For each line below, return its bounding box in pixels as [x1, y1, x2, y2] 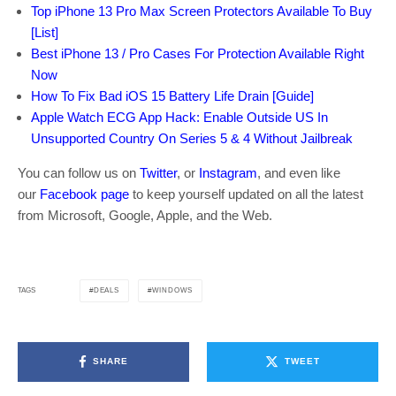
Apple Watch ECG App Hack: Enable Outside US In [31, 109, 328, 125]
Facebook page [40, 186, 129, 202]
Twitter [140, 164, 177, 180]
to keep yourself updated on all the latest [129, 186, 363, 202]
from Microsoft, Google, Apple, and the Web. [18, 207, 272, 223]
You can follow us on [18, 164, 140, 180]
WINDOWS [151, 286, 194, 294]
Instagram [199, 164, 257, 180]
